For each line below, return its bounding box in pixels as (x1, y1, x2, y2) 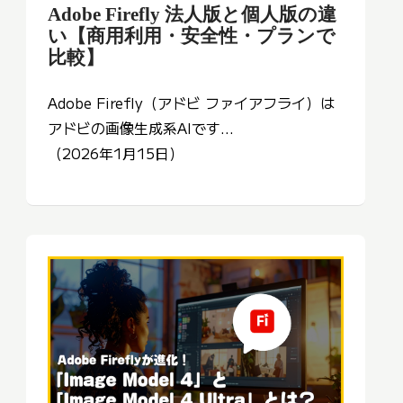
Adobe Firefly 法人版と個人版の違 (48, 4, 336, 25)
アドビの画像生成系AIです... (48, 117, 234, 139)
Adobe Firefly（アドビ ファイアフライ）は (48, 92, 335, 114)
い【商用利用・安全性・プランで (48, 25, 336, 47)
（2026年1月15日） (48, 142, 184, 165)
